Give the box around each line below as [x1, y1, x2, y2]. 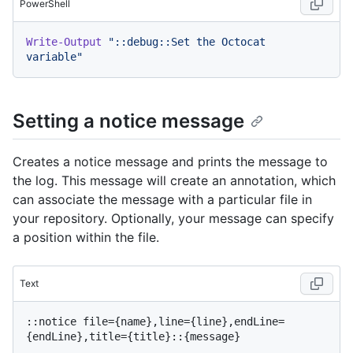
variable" [26, 50, 83, 63]
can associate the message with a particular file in [13, 191, 312, 207]
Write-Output [26, 35, 102, 48]
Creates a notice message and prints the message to [13, 153, 328, 169]
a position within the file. [13, 229, 159, 245]
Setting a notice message [13, 109, 244, 132]
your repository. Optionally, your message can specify [13, 210, 334, 226]
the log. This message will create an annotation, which [13, 172, 336, 188]
